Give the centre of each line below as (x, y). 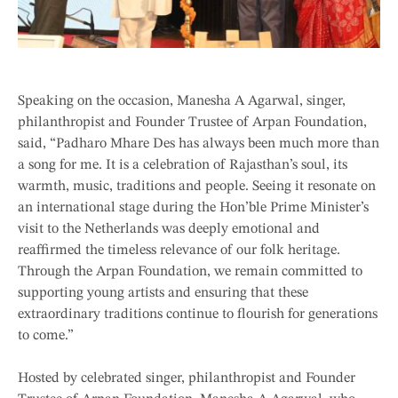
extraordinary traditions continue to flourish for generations (198, 314)
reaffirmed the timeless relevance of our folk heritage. (179, 250)
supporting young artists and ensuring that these (163, 293)
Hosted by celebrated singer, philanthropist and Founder (187, 378)
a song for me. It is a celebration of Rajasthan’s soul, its (183, 165)
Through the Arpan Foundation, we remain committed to (190, 271)
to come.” (46, 335)
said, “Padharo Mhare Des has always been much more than (199, 143)
